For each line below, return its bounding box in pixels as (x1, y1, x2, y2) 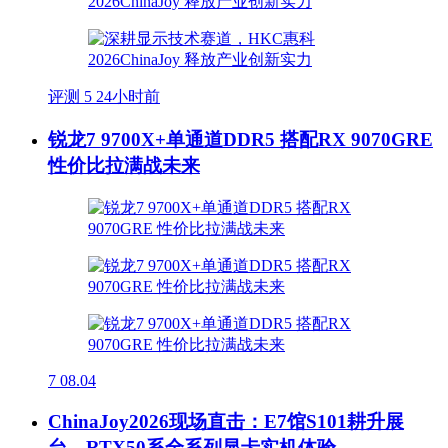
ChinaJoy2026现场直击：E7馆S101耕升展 (48, 410, 404, 432)
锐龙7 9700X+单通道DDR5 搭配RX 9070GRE (48, 129, 433, 151)
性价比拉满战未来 (48, 155, 200, 177)
